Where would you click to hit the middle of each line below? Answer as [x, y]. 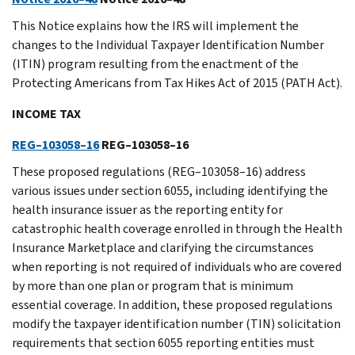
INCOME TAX [46, 113]
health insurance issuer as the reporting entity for [147, 209]
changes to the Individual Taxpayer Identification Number [168, 44]
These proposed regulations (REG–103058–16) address [159, 171]
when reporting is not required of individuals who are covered [177, 266]
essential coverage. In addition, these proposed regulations [172, 304]
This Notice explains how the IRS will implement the [155, 25]
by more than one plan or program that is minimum [153, 285]
